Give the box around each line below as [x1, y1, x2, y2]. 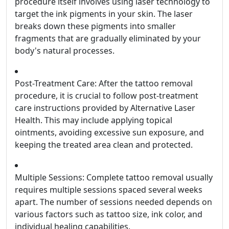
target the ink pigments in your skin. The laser [15, 8, 193, 20]
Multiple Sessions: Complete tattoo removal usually [15, 172, 213, 184]
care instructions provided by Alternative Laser [15, 102, 195, 114]
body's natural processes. [15, 45, 114, 57]
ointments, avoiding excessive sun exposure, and [15, 127, 204, 139]
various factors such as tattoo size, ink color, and [15, 209, 202, 220]
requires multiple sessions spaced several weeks [15, 184, 202, 196]
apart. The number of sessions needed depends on [15, 196, 212, 208]
